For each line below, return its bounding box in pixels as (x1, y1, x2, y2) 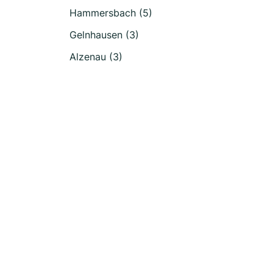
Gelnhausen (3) (69, 29, 139, 41)
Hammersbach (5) (69, 7, 152, 19)
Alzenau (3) (69, 51, 122, 63)
